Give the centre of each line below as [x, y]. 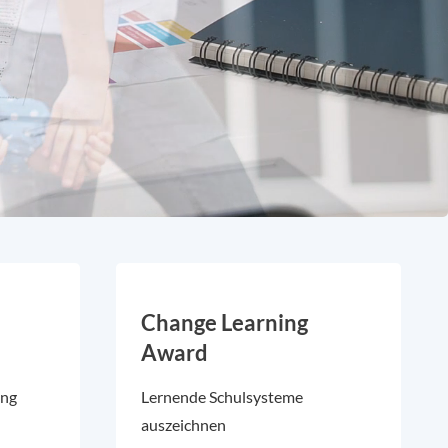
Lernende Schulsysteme [221, 396]
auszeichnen [183, 424]
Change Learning [224, 322]
